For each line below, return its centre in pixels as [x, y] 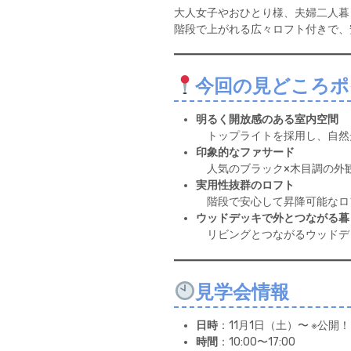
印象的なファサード [245, 152]
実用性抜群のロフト [245, 185]
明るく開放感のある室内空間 [267, 119]
